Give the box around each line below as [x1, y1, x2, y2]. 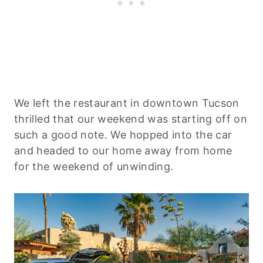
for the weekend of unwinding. [14, 160, 174, 173]
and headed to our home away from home [14, 144, 232, 157]
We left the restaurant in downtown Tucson [14, 96, 240, 109]
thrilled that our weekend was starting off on [14, 112, 248, 125]
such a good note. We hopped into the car [14, 128, 232, 141]
